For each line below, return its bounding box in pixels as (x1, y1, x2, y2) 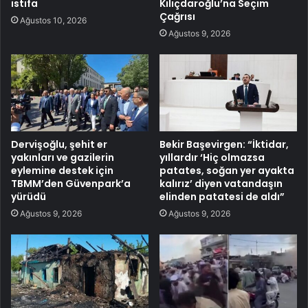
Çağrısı (159, 9, 195, 23)
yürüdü (11, 190, 46, 204)
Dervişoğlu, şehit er (11, 137, 107, 152)
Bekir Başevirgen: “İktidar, (159, 137, 289, 152)
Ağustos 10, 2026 (20, 14, 87, 25)
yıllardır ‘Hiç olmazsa (159, 151, 265, 165)
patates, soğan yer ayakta (159, 164, 294, 178)
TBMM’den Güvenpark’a (11, 177, 131, 191)
